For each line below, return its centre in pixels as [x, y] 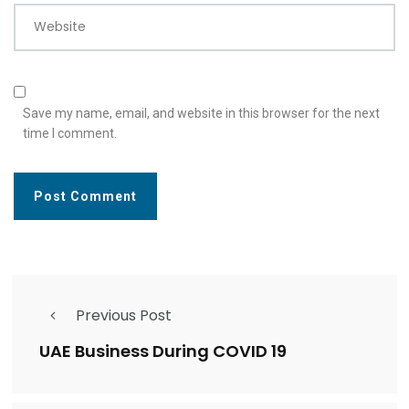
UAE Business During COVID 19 [163, 351]
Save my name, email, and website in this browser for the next [201, 113]
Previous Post [124, 315]
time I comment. [70, 133]
